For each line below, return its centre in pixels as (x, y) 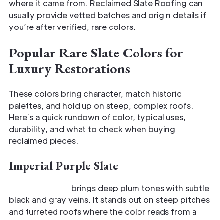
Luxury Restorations (69, 68)
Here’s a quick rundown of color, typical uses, (97, 117)
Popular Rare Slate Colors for (96, 52)
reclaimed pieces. (43, 140)
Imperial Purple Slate (64, 165)
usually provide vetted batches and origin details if (108, 15)
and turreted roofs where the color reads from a (103, 211)
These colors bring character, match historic (95, 93)
